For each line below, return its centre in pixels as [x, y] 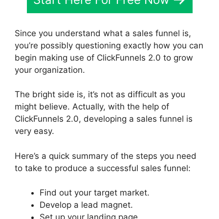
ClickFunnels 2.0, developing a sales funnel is [104, 119]
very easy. [34, 131]
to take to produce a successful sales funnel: [103, 168]
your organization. [50, 70]
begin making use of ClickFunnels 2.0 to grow [104, 57]
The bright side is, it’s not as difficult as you [100, 94]
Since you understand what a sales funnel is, [103, 33]
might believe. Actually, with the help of [92, 107]
